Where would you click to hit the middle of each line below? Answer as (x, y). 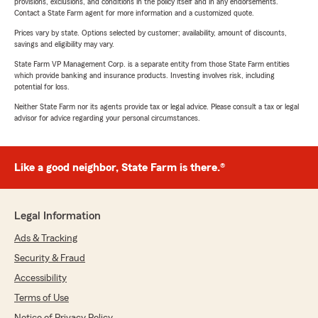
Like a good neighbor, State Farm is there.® (120, 168)
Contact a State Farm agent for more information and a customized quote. (134, 13)
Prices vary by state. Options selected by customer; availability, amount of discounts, (150, 33)
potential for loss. (42, 87)
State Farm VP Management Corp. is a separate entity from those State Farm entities (152, 64)
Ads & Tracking (46, 239)
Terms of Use (42, 298)
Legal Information (57, 216)
